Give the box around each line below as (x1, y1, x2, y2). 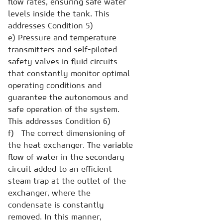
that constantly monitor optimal (8, 68, 130, 78)
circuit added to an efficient (8, 163, 112, 174)
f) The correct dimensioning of (8, 127, 125, 138)
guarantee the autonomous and (8, 92, 128, 102)
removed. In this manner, (8, 211, 102, 222)
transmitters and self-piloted (8, 44, 117, 54)
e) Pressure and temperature (8, 32, 116, 42)
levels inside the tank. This (8, 8, 110, 18)
